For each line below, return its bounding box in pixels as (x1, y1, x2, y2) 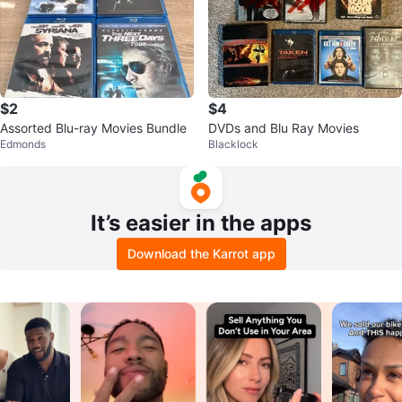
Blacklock (208, 137, 258, 151)
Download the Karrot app (127, 246, 275, 261)
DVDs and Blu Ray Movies (208, 120, 359, 135)
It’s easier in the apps (91, 210, 311, 236)
